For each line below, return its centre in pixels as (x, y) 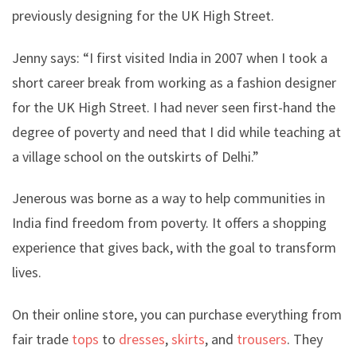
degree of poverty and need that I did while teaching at (177, 131)
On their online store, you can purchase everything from (177, 314)
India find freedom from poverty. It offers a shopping (169, 223)
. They (305, 339)
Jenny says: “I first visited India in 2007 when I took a (170, 57)
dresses (142, 339)
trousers (262, 339)
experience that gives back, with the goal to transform (174, 248)
